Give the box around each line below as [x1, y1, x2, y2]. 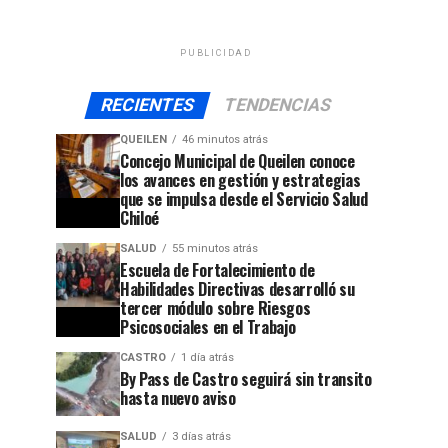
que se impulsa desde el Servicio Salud [120, 186, 368, 211]
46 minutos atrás [182, 132, 268, 146]
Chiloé [120, 205, 160, 230]
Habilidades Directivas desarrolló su [120, 276, 355, 301]
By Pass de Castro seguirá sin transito [120, 366, 372, 391]
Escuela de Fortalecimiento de [120, 257, 315, 282]
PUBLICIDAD [180, 47, 252, 58]
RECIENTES [98, 94, 197, 115]
